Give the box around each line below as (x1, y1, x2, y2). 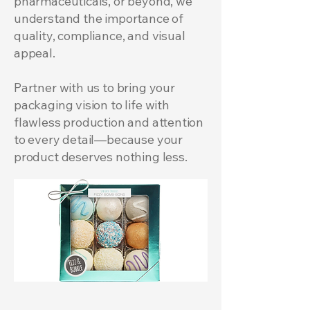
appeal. (14, 45, 55, 61)
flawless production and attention (14, 114, 204, 130)
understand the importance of (14, 10, 183, 26)
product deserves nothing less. (14, 149, 188, 165)
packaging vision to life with (14, 97, 170, 113)
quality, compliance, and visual (14, 28, 185, 44)
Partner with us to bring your (14, 80, 175, 95)
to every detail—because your (14, 131, 183, 147)
